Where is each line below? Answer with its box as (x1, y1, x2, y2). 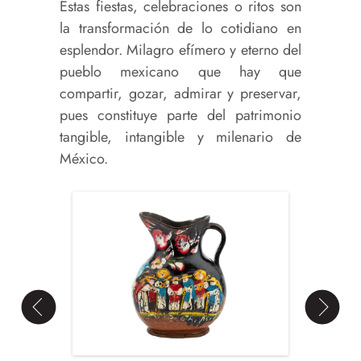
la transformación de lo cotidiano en (60, 18, 301, 39)
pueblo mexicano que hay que (60, 61, 301, 83)
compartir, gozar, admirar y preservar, (60, 83, 301, 105)
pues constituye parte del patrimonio (60, 105, 301, 127)
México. (60, 148, 108, 170)
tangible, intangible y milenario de (60, 127, 301, 148)
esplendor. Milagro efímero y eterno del (60, 39, 301, 61)
